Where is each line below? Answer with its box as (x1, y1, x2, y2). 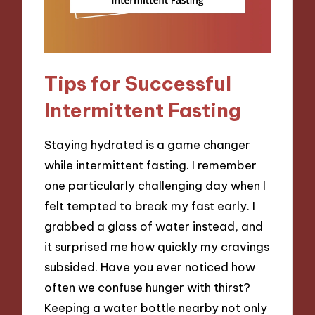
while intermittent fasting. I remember (44, 157, 257, 173)
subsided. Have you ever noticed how (44, 259, 256, 275)
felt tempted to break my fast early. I (44, 198, 256, 214)
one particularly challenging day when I (44, 178, 266, 193)
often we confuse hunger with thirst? (44, 280, 251, 295)
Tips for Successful (44, 70, 232, 96)
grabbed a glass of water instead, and (44, 219, 264, 234)
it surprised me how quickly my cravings (44, 239, 270, 255)
